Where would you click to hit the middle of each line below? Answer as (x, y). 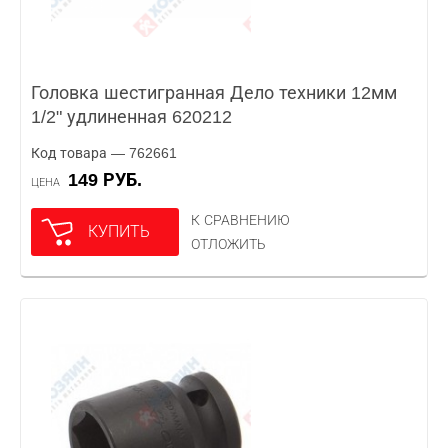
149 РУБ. (110, 180)
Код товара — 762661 (104, 153)
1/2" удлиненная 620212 (131, 117)
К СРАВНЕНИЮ (240, 220)
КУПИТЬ (119, 231)
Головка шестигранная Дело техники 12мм (214, 93)
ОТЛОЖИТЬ (228, 244)
